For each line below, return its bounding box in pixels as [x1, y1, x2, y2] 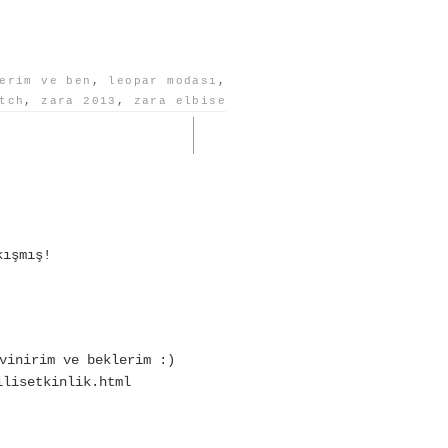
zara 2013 [41, 94, 117, 107]
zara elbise [133, 94, 226, 107]
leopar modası [108, 74, 218, 87]
